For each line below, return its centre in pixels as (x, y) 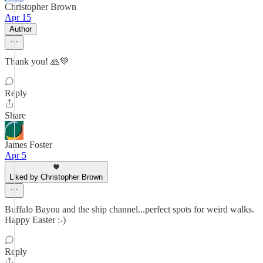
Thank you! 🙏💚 (37, 61)
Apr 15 (18, 17)
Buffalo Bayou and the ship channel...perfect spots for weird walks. (129, 209)
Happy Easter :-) (35, 220)
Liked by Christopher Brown (56, 177)
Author (21, 29)
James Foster (28, 145)
